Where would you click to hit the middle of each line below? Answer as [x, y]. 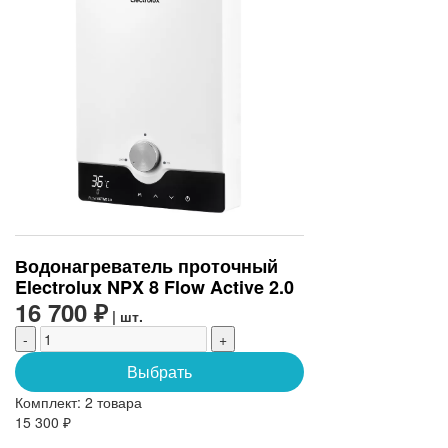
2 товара [113, 401]
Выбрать [159, 371]
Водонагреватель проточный [146, 265]
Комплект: [50, 401]
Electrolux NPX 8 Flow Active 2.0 [154, 286]
